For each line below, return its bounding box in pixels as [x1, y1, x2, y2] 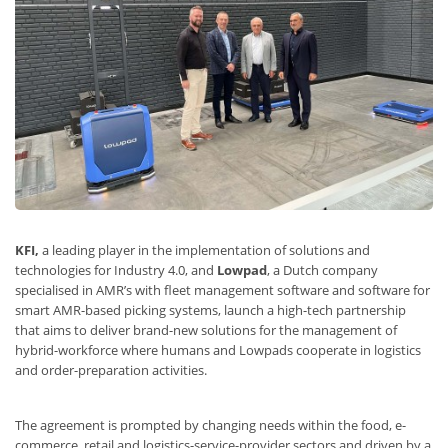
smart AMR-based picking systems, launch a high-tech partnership [15, 300, 406, 319]
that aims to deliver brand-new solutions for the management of [15, 320, 397, 339]
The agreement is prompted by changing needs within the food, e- [15, 415, 406, 434]
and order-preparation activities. [15, 360, 210, 379]
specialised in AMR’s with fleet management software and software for [15, 280, 430, 299]
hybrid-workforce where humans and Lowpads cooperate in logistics [15, 340, 421, 359]
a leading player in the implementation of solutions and [39, 240, 370, 259]
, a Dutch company [267, 260, 378, 279]
